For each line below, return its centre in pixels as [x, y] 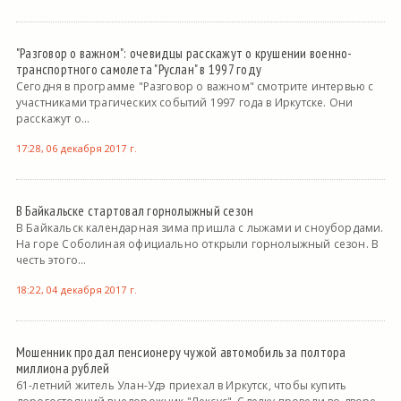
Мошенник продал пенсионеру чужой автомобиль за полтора [181, 352]
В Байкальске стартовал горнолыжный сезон [135, 211]
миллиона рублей [63, 368]
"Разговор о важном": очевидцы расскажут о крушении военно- [184, 53]
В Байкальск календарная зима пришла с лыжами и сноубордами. [200, 228]
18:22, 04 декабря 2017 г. [76, 290]
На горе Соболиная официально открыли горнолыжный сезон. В [197, 244]
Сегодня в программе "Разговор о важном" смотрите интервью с [195, 87]
